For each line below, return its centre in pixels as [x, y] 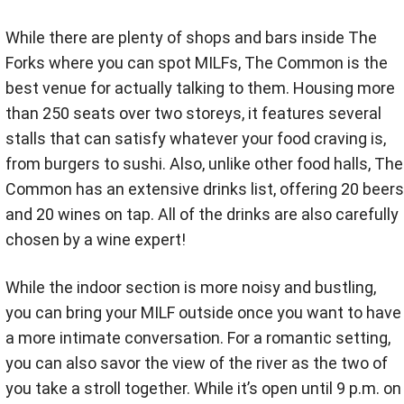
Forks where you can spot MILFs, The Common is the [197, 63]
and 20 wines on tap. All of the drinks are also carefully [202, 214]
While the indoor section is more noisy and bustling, [191, 287]
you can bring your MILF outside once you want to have [203, 312]
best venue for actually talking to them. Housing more [200, 88]
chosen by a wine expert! [96, 239]
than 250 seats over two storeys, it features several [193, 113]
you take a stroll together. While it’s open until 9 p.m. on [203, 388]
